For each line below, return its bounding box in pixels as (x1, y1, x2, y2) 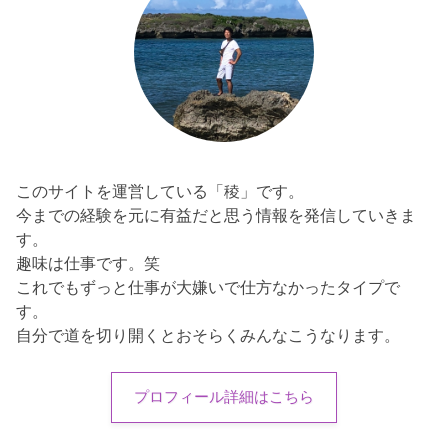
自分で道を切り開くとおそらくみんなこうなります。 (16, 326, 401, 345)
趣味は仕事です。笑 (16, 254, 161, 273)
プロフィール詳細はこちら (134, 389, 314, 406)
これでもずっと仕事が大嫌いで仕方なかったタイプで (16, 278, 401, 297)
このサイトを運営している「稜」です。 (16, 182, 305, 201)
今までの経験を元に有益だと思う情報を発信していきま (16, 206, 417, 225)
